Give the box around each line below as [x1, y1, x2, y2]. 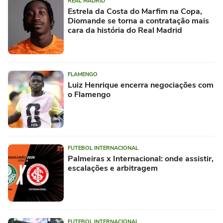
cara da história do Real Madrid [68, 25, 182, 36]
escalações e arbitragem [68, 163, 158, 174]
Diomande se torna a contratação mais [68, 15, 209, 26]
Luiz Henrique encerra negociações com [68, 80, 214, 91]
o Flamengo [68, 89, 111, 100]
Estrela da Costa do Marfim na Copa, [68, 6, 202, 17]
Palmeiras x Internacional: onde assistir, [68, 153, 214, 164]
